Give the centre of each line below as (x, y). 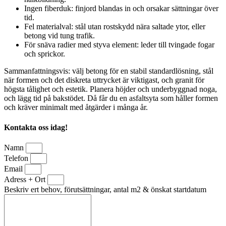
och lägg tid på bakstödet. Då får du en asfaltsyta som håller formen (111, 98)
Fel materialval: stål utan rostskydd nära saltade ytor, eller (115, 27)
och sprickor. (45, 54)
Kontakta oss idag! (36, 127)
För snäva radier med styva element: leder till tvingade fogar (119, 45)
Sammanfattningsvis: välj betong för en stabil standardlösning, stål (109, 71)
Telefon (17, 158)
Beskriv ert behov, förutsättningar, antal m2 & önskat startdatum (105, 189)
